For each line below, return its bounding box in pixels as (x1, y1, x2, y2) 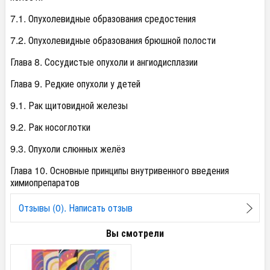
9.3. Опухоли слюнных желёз (10, 142, 125, 155)
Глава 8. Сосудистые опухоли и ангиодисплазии (10, 55, 198, 69)
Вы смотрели (106, 225, 164, 240)
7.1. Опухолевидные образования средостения (10, 11, 196, 25)
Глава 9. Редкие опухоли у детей (10, 77, 140, 90)
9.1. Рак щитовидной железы (10, 98, 128, 112)
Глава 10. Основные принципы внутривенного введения (10, 163, 229, 177)
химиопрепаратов (10, 175, 80, 189)
